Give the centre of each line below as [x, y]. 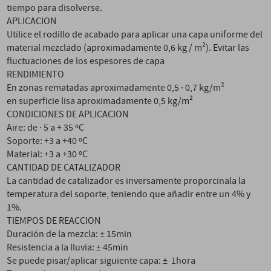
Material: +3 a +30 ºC [47, 155]
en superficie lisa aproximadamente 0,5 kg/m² [100, 101]
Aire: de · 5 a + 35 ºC [46, 128]
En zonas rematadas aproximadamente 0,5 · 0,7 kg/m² [116, 88]
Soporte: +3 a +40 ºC [47, 141]
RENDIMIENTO [36, 75]
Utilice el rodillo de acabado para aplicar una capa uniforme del [135, 35]
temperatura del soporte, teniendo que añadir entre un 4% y [129, 194]
